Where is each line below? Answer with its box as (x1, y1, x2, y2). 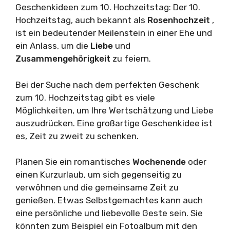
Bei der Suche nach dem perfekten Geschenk (15, 79, 199, 90)
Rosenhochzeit (147, 15, 212, 26)
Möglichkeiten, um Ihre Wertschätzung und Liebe (15, 105, 214, 116)
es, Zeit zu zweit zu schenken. (15, 130, 139, 141)
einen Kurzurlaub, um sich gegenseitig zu (15, 169, 182, 180)
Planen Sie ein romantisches (15, 157, 132, 167)
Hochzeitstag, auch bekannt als (15, 15, 147, 26)
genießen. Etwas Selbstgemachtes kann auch (15, 195, 203, 206)
